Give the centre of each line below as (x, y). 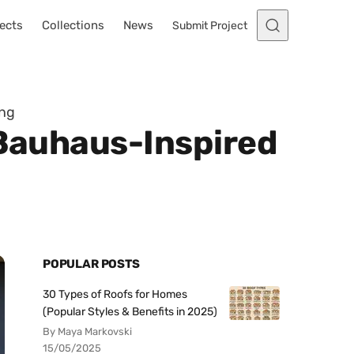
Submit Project (210, 25)
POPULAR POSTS (91, 264)
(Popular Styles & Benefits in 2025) (130, 312)
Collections (73, 25)
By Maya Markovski (87, 331)
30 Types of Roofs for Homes (115, 294)
